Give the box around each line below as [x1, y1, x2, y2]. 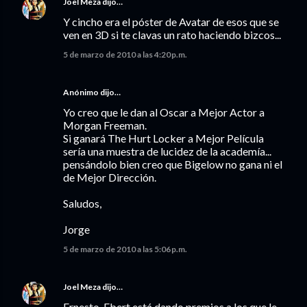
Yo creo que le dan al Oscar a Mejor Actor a [63, 106, 265, 119]
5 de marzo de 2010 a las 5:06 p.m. [63, 244, 187, 254]
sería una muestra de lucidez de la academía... [63, 145, 271, 158]
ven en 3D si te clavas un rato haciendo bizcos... [63, 28, 281, 41]
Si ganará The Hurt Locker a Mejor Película [63, 132, 264, 145]
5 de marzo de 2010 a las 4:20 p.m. [63, 49, 187, 60]
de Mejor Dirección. [63, 171, 156, 184]
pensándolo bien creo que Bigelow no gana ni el [63, 158, 282, 171]
